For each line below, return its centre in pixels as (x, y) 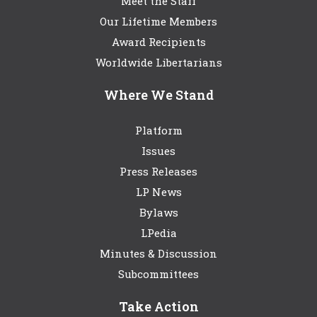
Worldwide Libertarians (158, 63)
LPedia (158, 233)
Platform (158, 131)
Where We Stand (158, 95)
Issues (158, 151)
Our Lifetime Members (158, 22)
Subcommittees (158, 274)
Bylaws (158, 213)
